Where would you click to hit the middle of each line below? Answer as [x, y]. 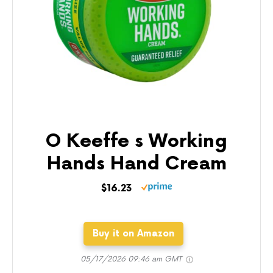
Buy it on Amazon [133, 234]
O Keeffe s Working [136, 142]
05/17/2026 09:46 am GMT [132, 260]
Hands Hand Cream [136, 164]
